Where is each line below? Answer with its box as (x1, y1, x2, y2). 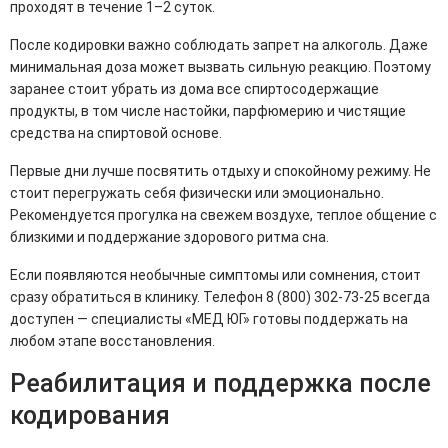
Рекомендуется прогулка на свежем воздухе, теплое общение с (10, 207, 437, 224)
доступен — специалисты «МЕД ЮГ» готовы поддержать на (10, 311, 408, 328)
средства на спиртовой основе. (10, 125, 222, 142)
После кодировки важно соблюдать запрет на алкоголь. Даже (10, 37, 428, 54)
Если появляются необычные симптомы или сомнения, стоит (10, 267, 421, 284)
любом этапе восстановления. (10, 333, 215, 350)
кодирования (10, 401, 170, 431)
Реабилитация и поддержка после (10, 369, 431, 399)
